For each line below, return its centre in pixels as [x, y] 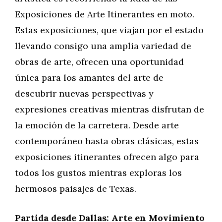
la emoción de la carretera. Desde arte [97, 125]
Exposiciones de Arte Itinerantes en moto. [105, 14]
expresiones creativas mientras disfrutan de [110, 109]
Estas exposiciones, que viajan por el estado [109, 30]
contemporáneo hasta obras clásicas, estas [107, 141]
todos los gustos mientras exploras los [98, 173]
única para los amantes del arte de [89, 78]
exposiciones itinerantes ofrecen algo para [107, 157]
